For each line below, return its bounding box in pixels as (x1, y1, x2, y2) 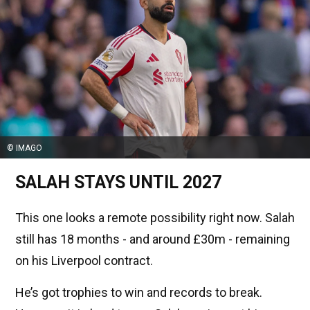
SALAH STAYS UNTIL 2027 (15, 172, 221, 192)
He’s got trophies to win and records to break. (15, 284, 262, 300)
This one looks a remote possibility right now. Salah (15, 210, 295, 225)
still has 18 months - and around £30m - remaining (15, 231, 290, 246)
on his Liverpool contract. (15, 253, 153, 268)
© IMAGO (7, 143, 42, 153)
